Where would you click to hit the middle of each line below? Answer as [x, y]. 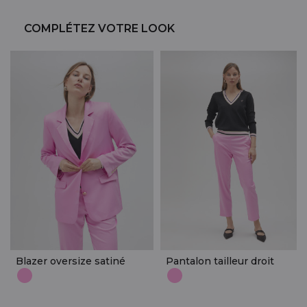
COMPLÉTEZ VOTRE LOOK [99, 28]
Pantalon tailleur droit [220, 261]
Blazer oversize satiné [71, 261]
